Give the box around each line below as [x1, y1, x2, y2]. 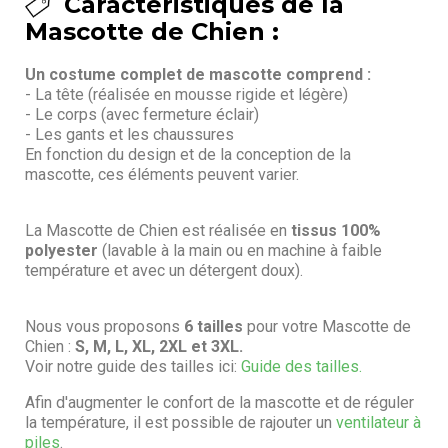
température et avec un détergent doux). [25, 260, 303, 280]
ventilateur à [336, 412, 421, 432]
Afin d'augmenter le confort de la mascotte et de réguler [25, 392, 414, 412]
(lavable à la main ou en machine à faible [98, 240, 382, 260]
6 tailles [184, 316, 243, 336]
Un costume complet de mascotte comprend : [25, 64, 371, 84]
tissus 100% [291, 220, 381, 240]
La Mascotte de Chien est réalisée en [25, 220, 291, 240]
